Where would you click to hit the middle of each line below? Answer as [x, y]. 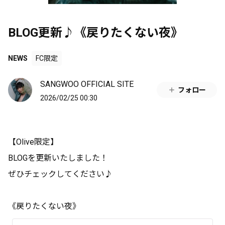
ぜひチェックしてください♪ [60, 174]
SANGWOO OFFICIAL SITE [87, 84]
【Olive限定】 [33, 142]
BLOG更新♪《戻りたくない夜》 [95, 33]
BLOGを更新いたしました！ [58, 158]
